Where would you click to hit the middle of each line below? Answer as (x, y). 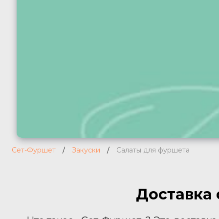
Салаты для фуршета (153, 150)
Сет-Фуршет (34, 150)
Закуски (86, 150)
